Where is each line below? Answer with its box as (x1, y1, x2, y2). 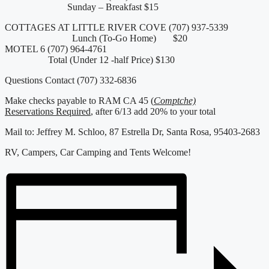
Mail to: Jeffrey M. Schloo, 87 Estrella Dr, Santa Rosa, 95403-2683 (5, 127, 260, 138)
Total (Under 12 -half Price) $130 (5, 55, 175, 65)
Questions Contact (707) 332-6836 (5, 75, 136, 86)
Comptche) (154, 95, 196, 106)
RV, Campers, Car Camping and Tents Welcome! (5, 147, 191, 158)
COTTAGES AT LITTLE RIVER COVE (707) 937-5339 (5, 22, 264, 33)
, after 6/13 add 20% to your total (91, 106, 216, 117)
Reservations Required (5, 106, 91, 117)
